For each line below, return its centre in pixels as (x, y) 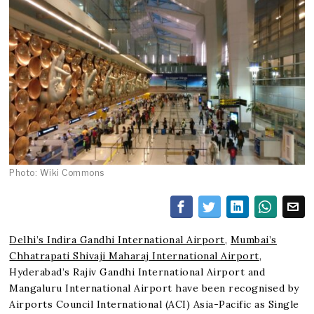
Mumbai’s (253, 239)
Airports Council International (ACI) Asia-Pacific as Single (154, 304)
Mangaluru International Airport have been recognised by (154, 288)
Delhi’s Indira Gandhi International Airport (117, 239)
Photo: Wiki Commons (57, 172)
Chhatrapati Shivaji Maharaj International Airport (134, 255)
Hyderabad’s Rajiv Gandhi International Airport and (137, 272)
